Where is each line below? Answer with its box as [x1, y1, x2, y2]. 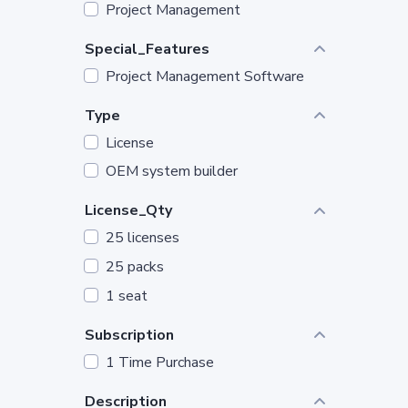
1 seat [106, 285, 148, 306]
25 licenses [106, 228, 179, 249]
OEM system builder [106, 161, 238, 182]
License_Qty [85, 200, 172, 221]
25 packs [106, 257, 164, 278]
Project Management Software [106, 66, 304, 87]
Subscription [85, 324, 174, 345]
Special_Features [85, 38, 209, 59]
